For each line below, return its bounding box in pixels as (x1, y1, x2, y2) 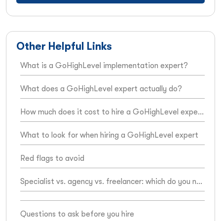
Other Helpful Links (16, 40, 112, 52)
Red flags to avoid (20, 153, 84, 163)
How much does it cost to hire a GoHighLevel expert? (198, 107, 204, 116)
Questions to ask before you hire (20, 209, 134, 219)
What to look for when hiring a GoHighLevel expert (20, 130, 198, 140)
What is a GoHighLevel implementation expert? (20, 61, 188, 70)
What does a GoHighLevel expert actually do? (20, 84, 182, 93)
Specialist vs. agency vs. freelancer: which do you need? (196, 177, 202, 186)
